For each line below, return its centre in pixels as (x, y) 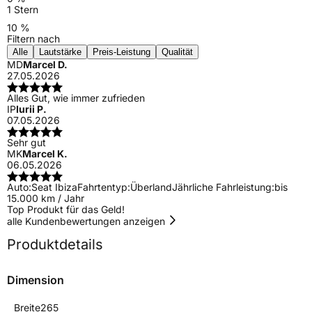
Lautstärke (60, 52)
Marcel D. (45, 64)
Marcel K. (45, 153)
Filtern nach (33, 38)
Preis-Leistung (122, 52)
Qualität (177, 52)
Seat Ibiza (54, 187)
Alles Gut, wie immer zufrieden (76, 97)
